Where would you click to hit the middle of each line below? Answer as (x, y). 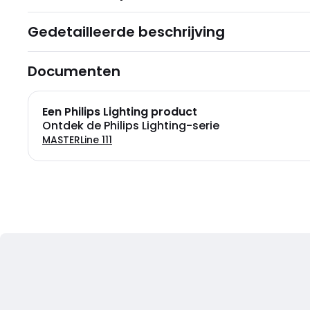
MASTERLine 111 (77, 140)
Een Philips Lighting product (120, 112)
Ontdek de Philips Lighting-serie (131, 126)
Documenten (74, 71)
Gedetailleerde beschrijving (126, 32)
